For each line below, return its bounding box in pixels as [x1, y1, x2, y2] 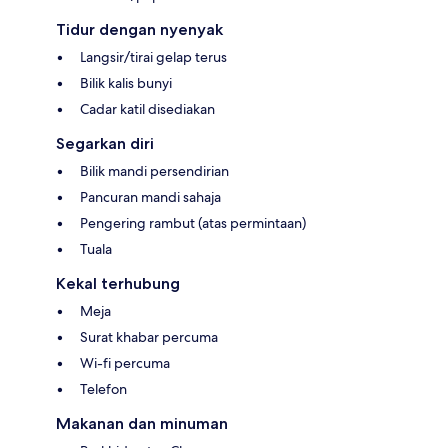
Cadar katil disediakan [80, 99, 215, 118]
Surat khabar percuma [80, 327, 218, 346]
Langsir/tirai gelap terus [80, 47, 227, 66]
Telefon [80, 379, 127, 398]
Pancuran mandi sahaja [80, 187, 221, 206]
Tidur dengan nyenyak [56, 19, 223, 39]
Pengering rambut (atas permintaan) [80, 213, 306, 232]
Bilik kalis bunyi [80, 73, 172, 92]
